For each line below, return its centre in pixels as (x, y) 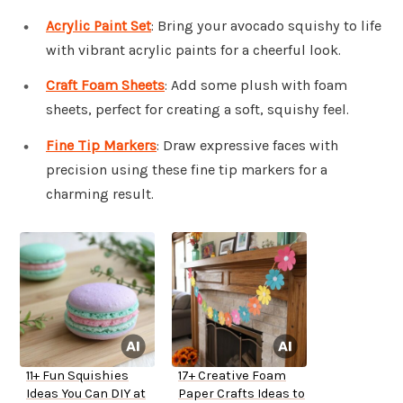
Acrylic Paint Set (99, 25)
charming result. (100, 194)
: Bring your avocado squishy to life (266, 25)
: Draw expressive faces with (247, 146)
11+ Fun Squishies (77, 376)
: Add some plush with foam (256, 85)
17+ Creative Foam (232, 376)
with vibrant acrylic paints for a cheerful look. (193, 49)
